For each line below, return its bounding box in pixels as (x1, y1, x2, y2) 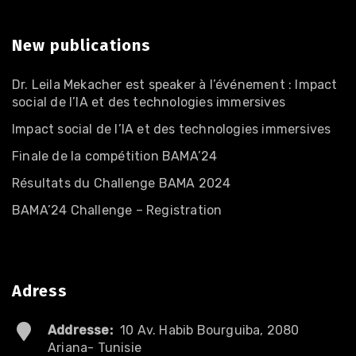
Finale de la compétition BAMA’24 (12, 148, 218, 164)
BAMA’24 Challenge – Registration (12, 202, 222, 218)
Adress (12, 281, 68, 300)
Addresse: (48, 322, 113, 338)
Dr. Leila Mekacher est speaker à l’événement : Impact (12, 76, 338, 92)
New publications (12, 35, 151, 55)
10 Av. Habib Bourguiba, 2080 (116, 322, 300, 338)
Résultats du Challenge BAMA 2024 (12, 175, 231, 191)
